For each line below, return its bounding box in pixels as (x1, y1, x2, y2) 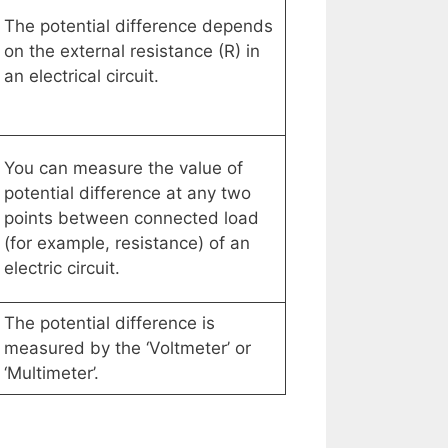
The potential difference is (3, 313, 215, 334)
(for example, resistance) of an (3, 233, 250, 254)
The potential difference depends (3, 16, 273, 37)
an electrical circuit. (3, 66, 159, 87)
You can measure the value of (3, 158, 243, 179)
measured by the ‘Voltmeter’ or (3, 338, 251, 359)
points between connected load (3, 208, 259, 229)
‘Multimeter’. (3, 363, 99, 384)
